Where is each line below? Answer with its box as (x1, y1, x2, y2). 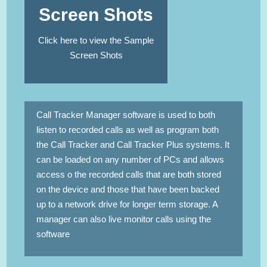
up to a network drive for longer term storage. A (36, 199, 218, 210)
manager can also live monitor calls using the (36, 214, 212, 225)
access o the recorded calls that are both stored (36, 169, 222, 180)
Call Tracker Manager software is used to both (36, 110, 216, 120)
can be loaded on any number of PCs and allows (36, 154, 225, 165)
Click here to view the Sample (38, 35, 154, 46)
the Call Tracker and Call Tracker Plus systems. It (36, 139, 230, 150)
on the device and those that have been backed (36, 184, 220, 195)
